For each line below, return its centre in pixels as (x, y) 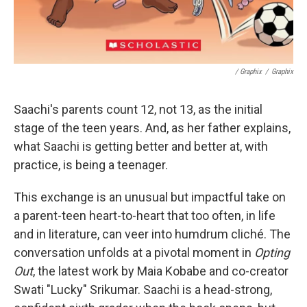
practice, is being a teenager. (91, 164)
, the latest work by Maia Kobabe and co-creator (161, 271)
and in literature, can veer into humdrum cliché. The (152, 234)
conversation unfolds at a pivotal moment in (134, 252)
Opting (272, 252)
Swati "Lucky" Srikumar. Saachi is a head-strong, (143, 289)
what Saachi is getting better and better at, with (141, 146)
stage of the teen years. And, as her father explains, (152, 127)
